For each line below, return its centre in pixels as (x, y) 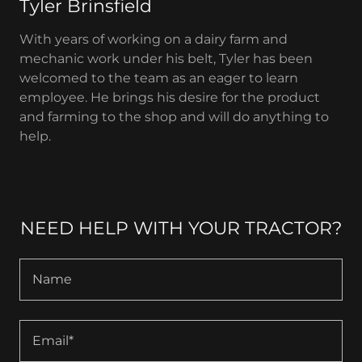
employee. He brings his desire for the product (170, 97)
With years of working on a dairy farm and (154, 39)
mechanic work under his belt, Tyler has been (166, 59)
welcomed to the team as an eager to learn (159, 78)
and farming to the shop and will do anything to (174, 117)
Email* (53, 340)
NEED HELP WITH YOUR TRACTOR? (181, 228)
